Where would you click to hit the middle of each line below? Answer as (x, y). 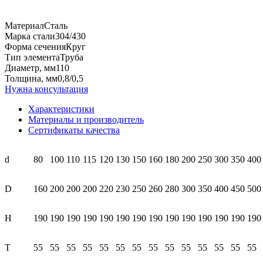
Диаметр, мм (30, 68)
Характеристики (61, 109)
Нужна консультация (46, 89)
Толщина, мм (31, 78)
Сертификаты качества (74, 130)
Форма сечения (35, 46)
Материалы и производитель (86, 119)
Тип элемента (32, 57)
